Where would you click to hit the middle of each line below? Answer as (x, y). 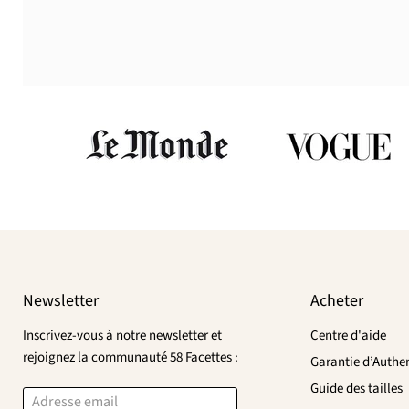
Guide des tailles (356, 388)
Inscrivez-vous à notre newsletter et (122, 335)
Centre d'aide (348, 335)
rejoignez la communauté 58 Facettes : (131, 357)
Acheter (336, 300)
